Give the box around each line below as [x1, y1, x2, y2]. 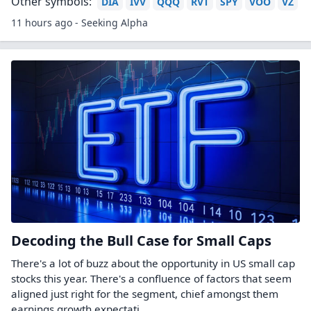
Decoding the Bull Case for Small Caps [11, 231, 271, 250]
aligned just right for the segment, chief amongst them [11, 287, 278, 301]
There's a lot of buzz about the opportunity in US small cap [11, 256, 295, 270]
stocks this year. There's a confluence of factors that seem [11, 271, 292, 285]
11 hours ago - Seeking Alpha [11, 16, 148, 29]
